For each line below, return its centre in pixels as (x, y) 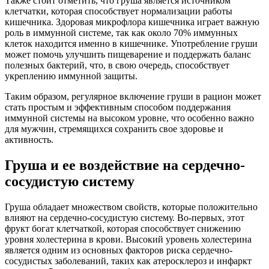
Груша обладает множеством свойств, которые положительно (131, 207)
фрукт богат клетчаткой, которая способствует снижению (123, 229)
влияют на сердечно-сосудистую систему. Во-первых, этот (125, 218)
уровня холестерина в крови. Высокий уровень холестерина (128, 240)
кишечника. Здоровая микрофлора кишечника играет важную (132, 22)
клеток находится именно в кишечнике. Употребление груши (131, 44)
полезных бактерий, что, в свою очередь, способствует (117, 65)
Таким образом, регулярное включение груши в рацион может (133, 97)
